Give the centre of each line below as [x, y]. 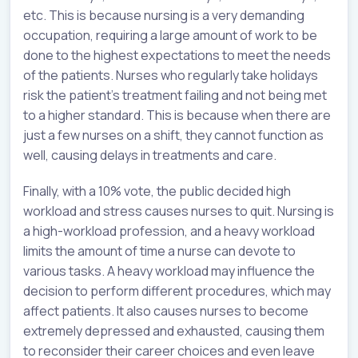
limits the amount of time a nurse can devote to [159, 251]
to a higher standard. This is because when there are [177, 115]
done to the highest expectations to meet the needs [177, 56]
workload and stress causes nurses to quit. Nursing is [179, 211]
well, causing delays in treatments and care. [150, 155]
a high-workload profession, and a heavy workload [169, 231]
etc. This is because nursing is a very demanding [164, 16]
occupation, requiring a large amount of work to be [170, 36]
